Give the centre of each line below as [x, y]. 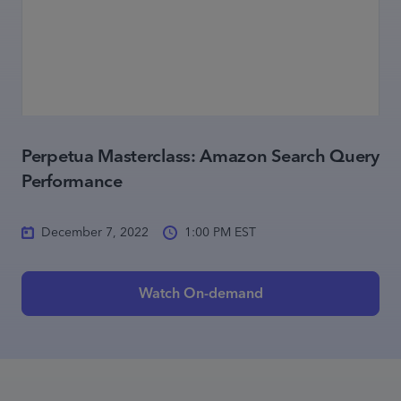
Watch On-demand [200, 294]
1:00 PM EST [220, 233]
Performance [72, 182]
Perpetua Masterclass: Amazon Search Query [200, 157]
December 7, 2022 [95, 233]
